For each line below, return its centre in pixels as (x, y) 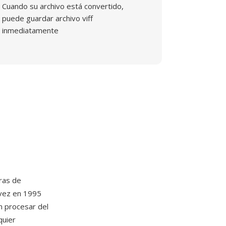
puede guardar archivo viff (48, 18)
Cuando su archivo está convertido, (63, 6)
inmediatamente (31, 30)
